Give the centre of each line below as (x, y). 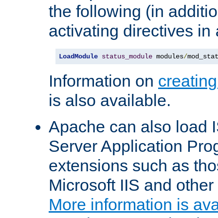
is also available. (110, 100)
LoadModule (78, 57)
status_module (127, 57)
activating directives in (132, 31)
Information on (103, 81)
